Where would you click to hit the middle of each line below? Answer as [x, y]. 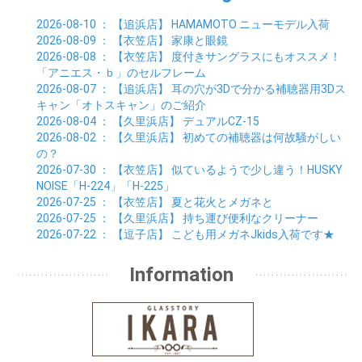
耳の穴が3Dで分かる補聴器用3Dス [259, 88]
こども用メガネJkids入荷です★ [253, 234]
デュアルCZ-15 [221, 121]
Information [181, 274]
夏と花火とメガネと [222, 202]
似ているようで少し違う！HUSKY [257, 169]
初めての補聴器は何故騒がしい [262, 137]
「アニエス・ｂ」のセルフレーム [121, 72]
